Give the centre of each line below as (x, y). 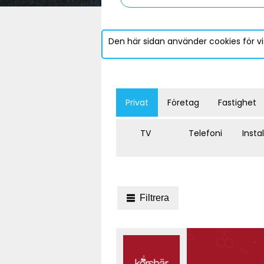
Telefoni (205, 133)
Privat (137, 103)
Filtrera (154, 198)
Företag (183, 103)
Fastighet (237, 103)
